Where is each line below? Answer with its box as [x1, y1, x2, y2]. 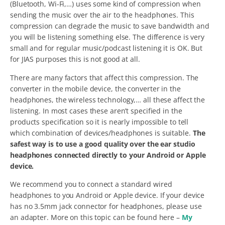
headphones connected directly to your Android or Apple [10, 150, 206, 160]
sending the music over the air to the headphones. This [10, 10, 194, 20]
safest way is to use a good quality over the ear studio [10, 139, 195, 149]
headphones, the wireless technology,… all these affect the [10, 94, 205, 104]
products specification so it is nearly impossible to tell [10, 117, 189, 127]
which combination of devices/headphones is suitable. [10, 128, 193, 138]
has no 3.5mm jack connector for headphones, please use [10, 201, 202, 211]
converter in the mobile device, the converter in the [10, 83, 181, 93]
